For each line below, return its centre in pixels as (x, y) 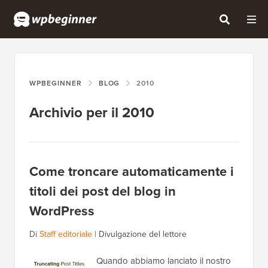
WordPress (62, 211)
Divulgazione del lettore (143, 234)
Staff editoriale (66, 234)
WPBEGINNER (56, 83)
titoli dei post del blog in (103, 191)
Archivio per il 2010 (92, 113)
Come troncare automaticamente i (132, 172)
